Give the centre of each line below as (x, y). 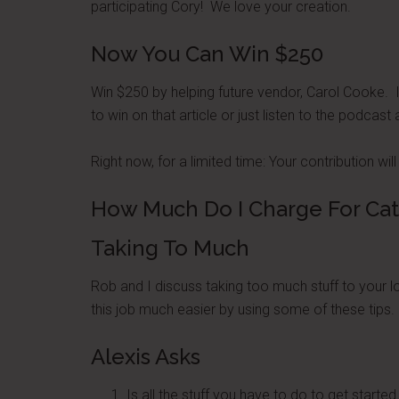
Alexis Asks (146, 357)
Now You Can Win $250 (207, 54)
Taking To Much (170, 248)
